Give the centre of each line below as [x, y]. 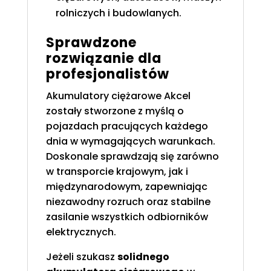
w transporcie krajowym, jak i [117, 172]
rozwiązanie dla [103, 59]
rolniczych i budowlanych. [118, 13]
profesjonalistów [107, 74]
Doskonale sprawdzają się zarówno [132, 157]
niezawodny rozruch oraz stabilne [128, 202]
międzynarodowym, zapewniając [126, 187]
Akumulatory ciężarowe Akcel [118, 96]
